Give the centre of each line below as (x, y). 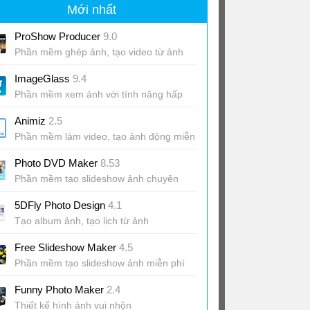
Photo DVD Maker (57, 163)
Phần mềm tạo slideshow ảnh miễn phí (100, 263)
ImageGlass (44, 79)
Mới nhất (91, 10)
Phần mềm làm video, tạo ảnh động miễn (105, 136)
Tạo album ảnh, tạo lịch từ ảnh (82, 221)
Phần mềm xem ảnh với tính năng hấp (99, 94)
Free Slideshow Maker (67, 247)
